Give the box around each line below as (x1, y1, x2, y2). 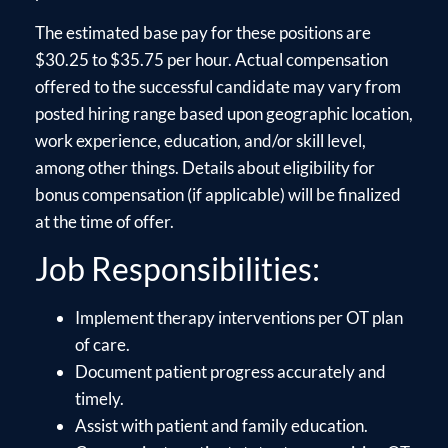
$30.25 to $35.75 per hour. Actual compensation (35, 49, 388, 71)
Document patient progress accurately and (75, 360, 386, 382)
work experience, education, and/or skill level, (35, 130, 366, 152)
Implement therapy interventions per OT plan (75, 306, 403, 328)
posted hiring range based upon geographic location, (35, 103, 413, 125)
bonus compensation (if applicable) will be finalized (35, 184, 401, 206)
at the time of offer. (35, 211, 174, 233)
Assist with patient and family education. (75, 414, 368, 436)
